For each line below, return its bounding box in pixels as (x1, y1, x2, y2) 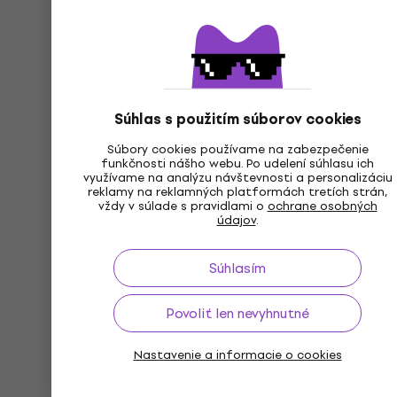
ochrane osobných (267, 197, 378, 215)
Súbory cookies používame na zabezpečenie (106, 140, 369, 159)
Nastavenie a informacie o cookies (133, 346, 342, 364)
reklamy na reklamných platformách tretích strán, (88, 183, 387, 201)
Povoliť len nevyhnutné (166, 302, 309, 324)
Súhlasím (209, 257, 266, 279)
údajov (216, 211, 256, 230)
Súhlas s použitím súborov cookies (113, 107, 362, 131)
